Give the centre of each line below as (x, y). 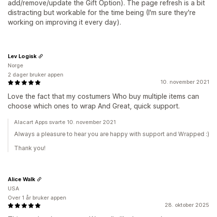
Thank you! (30, 148)
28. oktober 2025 (187, 205)
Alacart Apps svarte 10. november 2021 (65, 122)
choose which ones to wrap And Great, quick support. (94, 106)
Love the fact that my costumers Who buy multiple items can (103, 96)
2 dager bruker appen (36, 75)
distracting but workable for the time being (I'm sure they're (102, 12)
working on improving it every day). (64, 22)
